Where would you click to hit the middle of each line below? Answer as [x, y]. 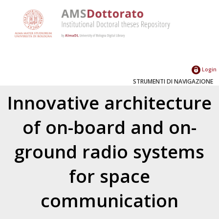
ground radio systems [109, 151]
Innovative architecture [109, 102]
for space [109, 176]
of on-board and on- [109, 127]
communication [109, 200]
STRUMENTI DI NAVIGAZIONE [173, 81]
